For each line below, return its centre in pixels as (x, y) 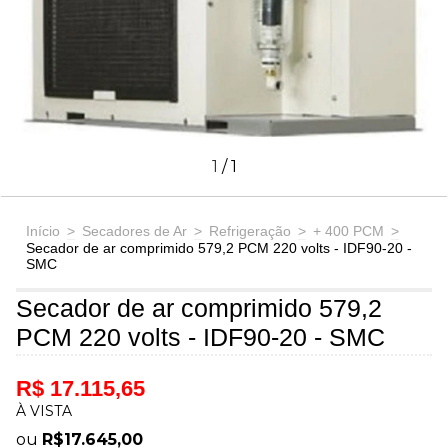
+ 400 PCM (348, 230)
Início (43, 230)
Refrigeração (250, 230)
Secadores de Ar (134, 230)
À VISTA (44, 410)
